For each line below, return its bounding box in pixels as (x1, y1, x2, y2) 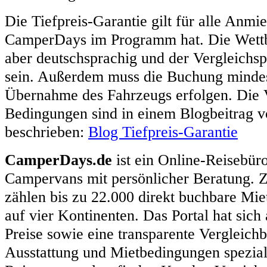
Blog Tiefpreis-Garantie (88, 122, 238, 141)
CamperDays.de (5, 150, 112, 169)
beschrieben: (5, 122, 88, 141)
